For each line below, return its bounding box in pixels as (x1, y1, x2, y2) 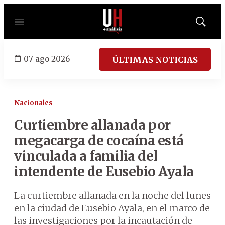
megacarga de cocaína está (14, 132, 184, 149)
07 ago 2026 (24, 54, 70, 64)
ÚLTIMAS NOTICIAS (112, 54, 198, 65)
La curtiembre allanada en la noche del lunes (14, 190, 211, 201)
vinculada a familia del (14, 148, 158, 164)
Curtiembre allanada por (14, 117, 171, 133)
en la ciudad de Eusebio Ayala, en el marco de (14, 202, 210, 214)
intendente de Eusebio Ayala (14, 163, 194, 180)
